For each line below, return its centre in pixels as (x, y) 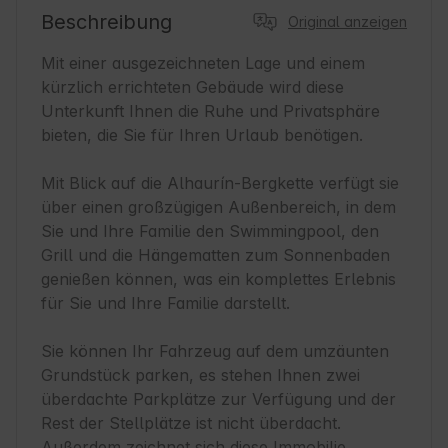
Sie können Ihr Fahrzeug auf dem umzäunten (215, 351)
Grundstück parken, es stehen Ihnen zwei (200, 375)
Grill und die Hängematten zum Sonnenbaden (215, 255)
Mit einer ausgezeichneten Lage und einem (203, 63)
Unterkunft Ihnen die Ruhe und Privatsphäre (210, 111)
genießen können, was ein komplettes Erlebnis (218, 279)
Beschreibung (106, 22)
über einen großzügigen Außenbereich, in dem (218, 207)
